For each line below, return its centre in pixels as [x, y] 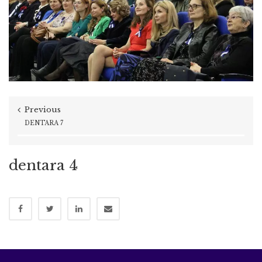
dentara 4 [43, 166]
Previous [43, 110]
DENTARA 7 [44, 123]
